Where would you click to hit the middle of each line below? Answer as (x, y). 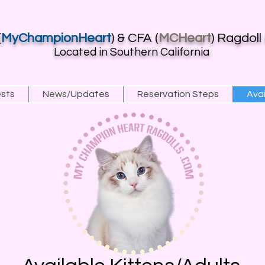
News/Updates (76, 94)
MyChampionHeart (56, 38)
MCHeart (185, 38)
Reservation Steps (178, 94)
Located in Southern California (132, 52)
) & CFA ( (135, 38)
